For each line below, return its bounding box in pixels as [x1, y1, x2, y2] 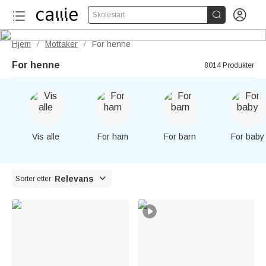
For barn [164, 132, 197, 141]
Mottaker [45, 39, 78, 49]
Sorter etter [15, 175, 51, 183]
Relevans [55, 174, 94, 183]
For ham [97, 132, 128, 141]
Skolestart [93, 11, 125, 19]
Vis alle [31, 132, 59, 141]
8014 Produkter [204, 61, 254, 69]
